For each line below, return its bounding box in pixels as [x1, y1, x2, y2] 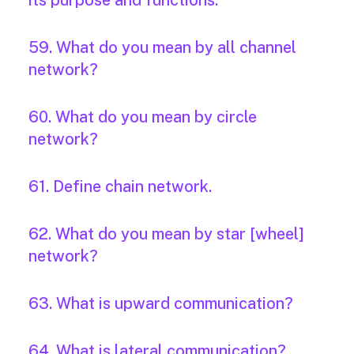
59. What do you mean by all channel [28, 38, 296, 58]
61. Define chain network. [28, 177, 212, 197]
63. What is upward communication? [28, 294, 293, 314]
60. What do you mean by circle [28, 107, 257, 127]
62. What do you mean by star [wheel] [28, 224, 304, 244]
